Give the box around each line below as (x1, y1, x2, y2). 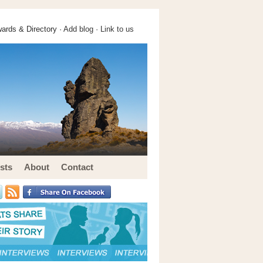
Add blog (63, 25, 93, 33)
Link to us (100, 25, 134, 33)
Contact (61, 162, 93, 172)
